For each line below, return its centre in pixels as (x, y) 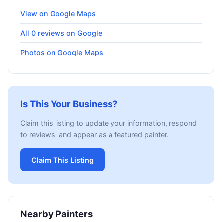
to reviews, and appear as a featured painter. (94, 135)
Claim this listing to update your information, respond (109, 123)
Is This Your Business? (69, 104)
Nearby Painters (56, 214)
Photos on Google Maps (62, 52)
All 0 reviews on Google (61, 33)
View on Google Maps (58, 14)
